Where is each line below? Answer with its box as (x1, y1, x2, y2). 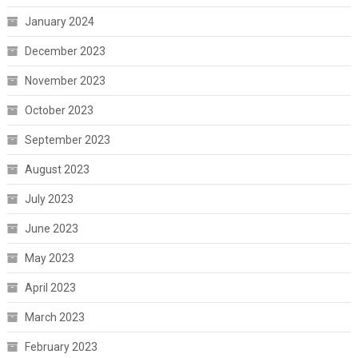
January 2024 (24, 15, 94, 29)
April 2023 (24, 281, 76, 295)
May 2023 (24, 252, 74, 265)
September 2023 (24, 133, 110, 147)
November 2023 (24, 74, 105, 88)
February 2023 (24, 340, 97, 354)
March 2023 (24, 311, 85, 324)
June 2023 (24, 222, 78, 236)
